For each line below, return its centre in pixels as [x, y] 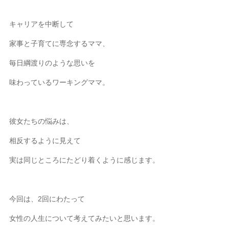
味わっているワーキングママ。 [60, 82]
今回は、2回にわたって [47, 199]
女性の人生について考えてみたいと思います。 [85, 218]
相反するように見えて [45, 140]
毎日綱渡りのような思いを [52, 63]
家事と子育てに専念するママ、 [60, 43]
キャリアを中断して [42, 24]
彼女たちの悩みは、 [42, 121]
